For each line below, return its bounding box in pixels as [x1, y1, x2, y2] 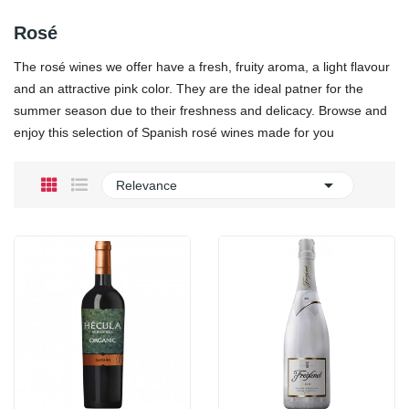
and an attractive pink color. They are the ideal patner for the [14, 81, 363, 96]
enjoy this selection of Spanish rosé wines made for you [14, 125, 334, 140]
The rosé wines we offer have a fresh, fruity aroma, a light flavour [14, 59, 390, 74]
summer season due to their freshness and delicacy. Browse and [14, 103, 387, 118]
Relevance [116, 178, 177, 193]
